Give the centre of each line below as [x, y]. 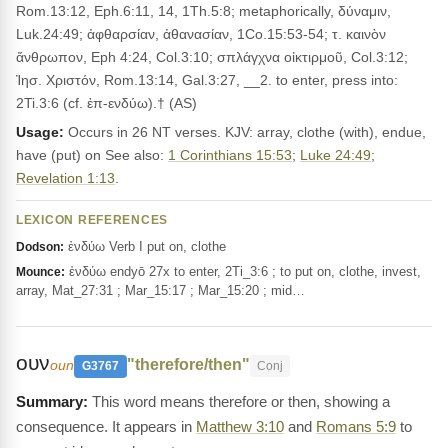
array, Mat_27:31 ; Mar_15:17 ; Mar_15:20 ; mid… [160, 290]
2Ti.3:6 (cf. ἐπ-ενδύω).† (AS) [106, 103]
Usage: [40, 132]
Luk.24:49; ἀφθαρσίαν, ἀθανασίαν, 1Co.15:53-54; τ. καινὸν [201, 34]
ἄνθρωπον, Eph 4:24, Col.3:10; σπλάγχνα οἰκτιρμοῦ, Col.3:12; [212, 57]
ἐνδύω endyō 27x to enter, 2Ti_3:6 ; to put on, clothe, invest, [243, 271]
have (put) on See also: [92, 155]
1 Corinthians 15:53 [230, 155]
